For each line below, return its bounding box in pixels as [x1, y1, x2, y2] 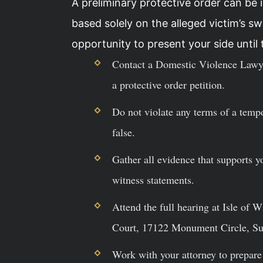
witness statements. [112, 172, 194, 187]
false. [112, 124, 135, 139]
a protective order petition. [112, 77, 225, 92]
